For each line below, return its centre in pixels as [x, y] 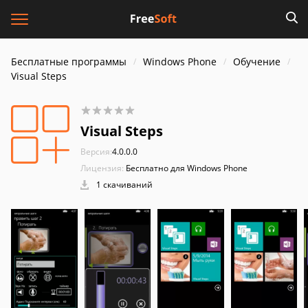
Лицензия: [102, 168]
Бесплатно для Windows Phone [187, 168]
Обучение [257, 62]
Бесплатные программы [69, 62]
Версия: [96, 152]
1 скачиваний [123, 185]
